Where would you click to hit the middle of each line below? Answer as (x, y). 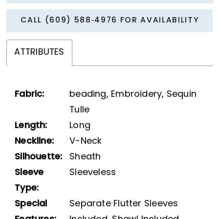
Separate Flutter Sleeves (124, 204)
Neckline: (34, 141)
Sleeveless (93, 173)
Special (31, 204)
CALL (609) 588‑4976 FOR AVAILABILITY (110, 21)
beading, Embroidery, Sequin (133, 94)
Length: (31, 126)
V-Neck (86, 141)
